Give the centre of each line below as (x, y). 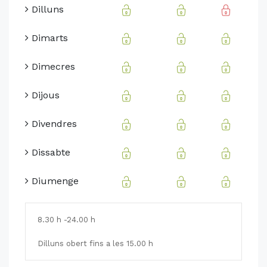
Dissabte (49, 153)
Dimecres (52, 67)
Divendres (53, 124)
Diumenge (54, 181)
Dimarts (48, 38)
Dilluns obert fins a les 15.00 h (95, 244)
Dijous (44, 95)
